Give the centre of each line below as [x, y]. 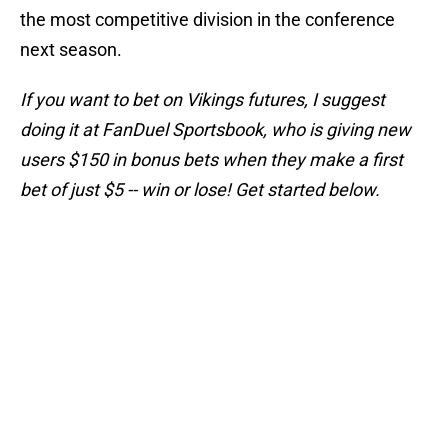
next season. [71, 50]
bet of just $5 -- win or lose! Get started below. [200, 190]
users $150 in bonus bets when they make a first [211, 160]
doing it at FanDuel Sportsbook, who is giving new [215, 130]
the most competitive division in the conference [207, 20]
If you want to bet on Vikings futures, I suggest [202, 100]
